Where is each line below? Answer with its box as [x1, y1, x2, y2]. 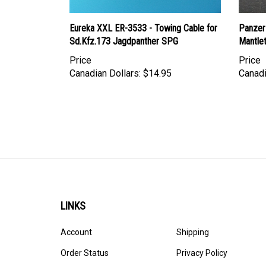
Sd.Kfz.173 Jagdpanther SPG [69, 24, 178, 36]
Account [61, 216, 92, 226]
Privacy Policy [176, 237, 227, 246]
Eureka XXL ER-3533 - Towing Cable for [69, 11, 217, 23]
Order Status [61, 237, 109, 246]
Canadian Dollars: [69, 56, 141, 68]
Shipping [176, 216, 209, 226]
